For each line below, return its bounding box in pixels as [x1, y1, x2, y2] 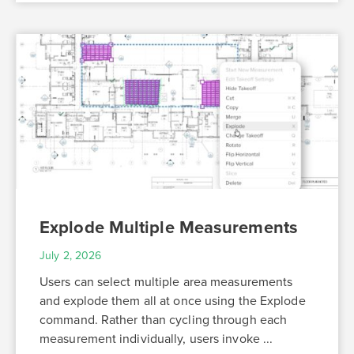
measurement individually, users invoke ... [40, 331, 273, 348]
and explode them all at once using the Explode [40, 293, 306, 310]
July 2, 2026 [40, 249, 102, 263]
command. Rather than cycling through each [40, 312, 288, 329]
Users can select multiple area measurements [40, 274, 293, 291]
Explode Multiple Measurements [40, 217, 298, 239]
